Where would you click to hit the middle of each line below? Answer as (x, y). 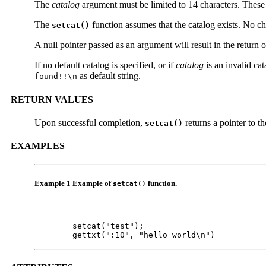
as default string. (109, 76)
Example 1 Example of (74, 183)
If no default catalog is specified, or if (105, 65)
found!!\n (56, 77)
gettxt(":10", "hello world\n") (125, 235)
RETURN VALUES (52, 99)
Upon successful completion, (90, 122)
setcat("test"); (89, 226)
